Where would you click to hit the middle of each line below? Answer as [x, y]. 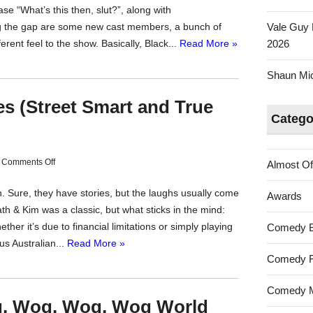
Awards [285, 196]
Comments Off [28, 162]
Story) [66, 296]
